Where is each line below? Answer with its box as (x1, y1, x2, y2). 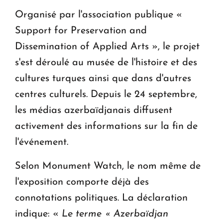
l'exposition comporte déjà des (15, 177, 149, 188)
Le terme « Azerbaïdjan (59, 209, 168, 220)
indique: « (15, 209, 59, 220)
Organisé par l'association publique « (15, 10, 182, 20)
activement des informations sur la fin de (15, 121, 198, 132)
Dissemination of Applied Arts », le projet (15, 42, 200, 52)
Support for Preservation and (15, 26, 147, 36)
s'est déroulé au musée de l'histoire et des (15, 58, 197, 68)
